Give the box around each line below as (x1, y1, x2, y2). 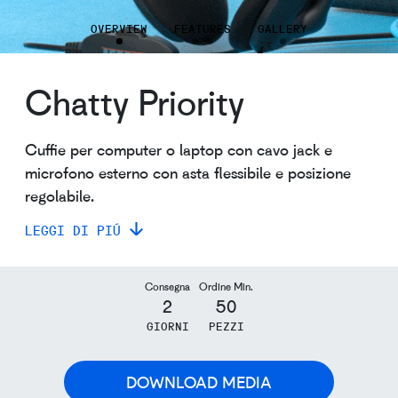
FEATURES (174, 21, 231, 36)
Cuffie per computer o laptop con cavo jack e (25, 139, 332, 159)
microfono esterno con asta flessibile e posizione (25, 163, 351, 182)
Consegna (145, 280, 190, 293)
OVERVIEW (91, 21, 147, 36)
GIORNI (146, 319, 189, 333)
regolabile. (25, 186, 94, 205)
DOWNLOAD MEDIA (126, 372, 272, 392)
